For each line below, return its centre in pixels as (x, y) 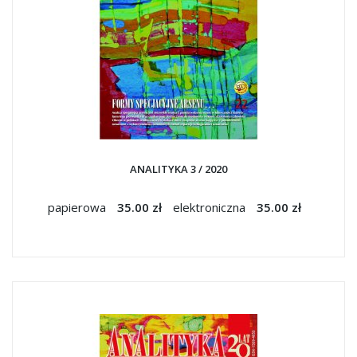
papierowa (78, 207)
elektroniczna (211, 207)
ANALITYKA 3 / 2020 (178, 169)
